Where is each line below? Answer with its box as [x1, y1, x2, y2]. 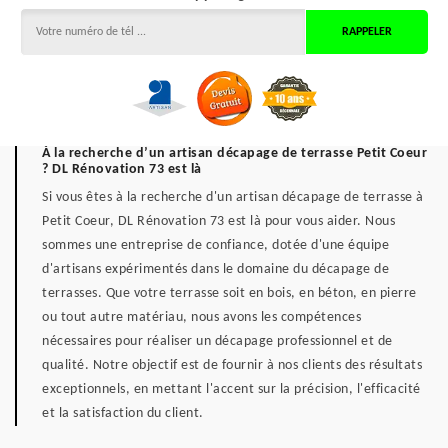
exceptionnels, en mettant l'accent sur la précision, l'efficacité [42, 382, 421, 397]
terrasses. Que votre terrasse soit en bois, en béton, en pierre [42, 286, 417, 301]
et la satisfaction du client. [42, 406, 204, 421]
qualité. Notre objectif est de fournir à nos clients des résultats [42, 358, 422, 373]
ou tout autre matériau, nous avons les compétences [42, 310, 361, 325]
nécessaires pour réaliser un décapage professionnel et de [42, 334, 393, 349]
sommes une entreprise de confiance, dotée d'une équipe [42, 238, 389, 253]
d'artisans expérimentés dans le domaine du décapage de [42, 262, 389, 277]
